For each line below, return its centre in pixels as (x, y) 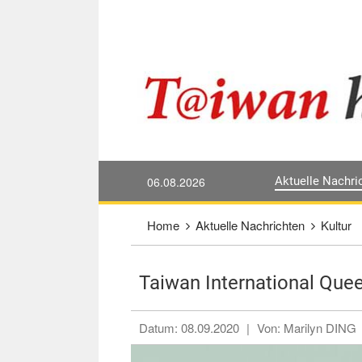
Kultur (336, 225)
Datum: (160, 327)
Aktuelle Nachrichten (250, 225)
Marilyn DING (320, 327)
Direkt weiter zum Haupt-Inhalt (222, 16)
